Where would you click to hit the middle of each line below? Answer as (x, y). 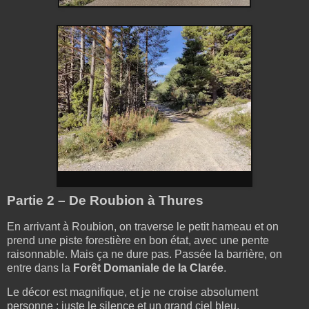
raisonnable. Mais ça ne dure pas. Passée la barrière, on (144, 254)
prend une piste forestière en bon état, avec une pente (138, 240)
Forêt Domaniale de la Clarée (148, 268)
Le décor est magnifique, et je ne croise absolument (132, 292)
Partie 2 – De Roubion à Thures (105, 200)
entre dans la (40, 268)
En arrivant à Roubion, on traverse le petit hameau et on (143, 226)
